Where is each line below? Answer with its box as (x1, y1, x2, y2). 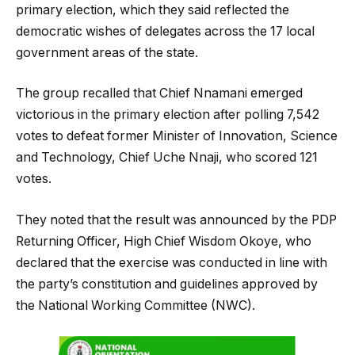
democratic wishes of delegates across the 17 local (16, 23, 315, 39)
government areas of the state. (16, 44, 198, 60)
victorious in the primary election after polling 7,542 (16, 107, 319, 123)
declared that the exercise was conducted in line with (16, 254, 327, 270)
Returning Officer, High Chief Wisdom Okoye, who (16, 233, 311, 249)
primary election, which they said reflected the (16, 2, 289, 17)
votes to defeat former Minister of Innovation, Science (16, 128, 338, 144)
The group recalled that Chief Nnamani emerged (16, 86, 303, 101)
